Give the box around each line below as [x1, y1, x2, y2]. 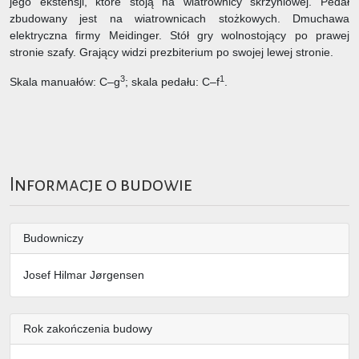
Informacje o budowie [10, 175, 192, 196]
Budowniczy [23, 231, 83, 244]
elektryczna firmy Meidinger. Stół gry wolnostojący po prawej [10, 29, 349, 42]
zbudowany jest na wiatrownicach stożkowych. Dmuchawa [10, 12, 349, 26]
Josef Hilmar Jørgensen [23, 268, 144, 281]
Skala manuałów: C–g [10, 75, 120, 89]
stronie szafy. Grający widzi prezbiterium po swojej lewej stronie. [10, 46, 333, 59]
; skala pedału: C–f [125, 75, 220, 89]
